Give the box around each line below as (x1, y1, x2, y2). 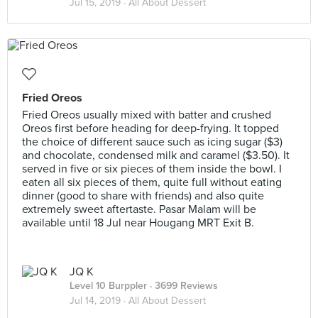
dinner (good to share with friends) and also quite (22, 189, 264, 203)
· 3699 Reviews (147, 280, 218, 292)
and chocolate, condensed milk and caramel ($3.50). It (22, 148, 290, 163)
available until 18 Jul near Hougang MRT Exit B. (22, 216, 254, 230)
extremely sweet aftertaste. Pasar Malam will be (22, 202, 256, 216)
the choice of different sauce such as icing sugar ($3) (22, 135, 283, 149)
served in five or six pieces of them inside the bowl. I (22, 162, 282, 176)
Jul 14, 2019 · (70, 295, 128, 307)
